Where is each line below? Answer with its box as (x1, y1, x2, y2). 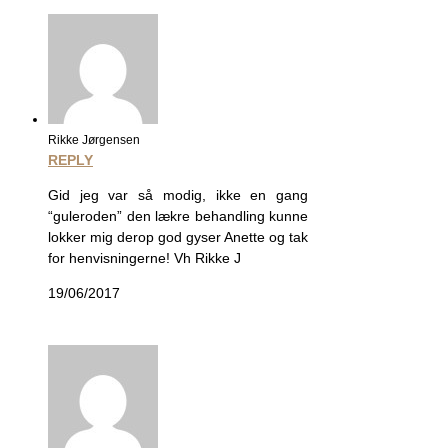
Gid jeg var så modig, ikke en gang (48, 187, 308, 204)
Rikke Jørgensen (48, 133, 140, 147)
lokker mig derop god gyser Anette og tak (48, 229, 308, 246)
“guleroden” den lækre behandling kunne (48, 208, 308, 225)
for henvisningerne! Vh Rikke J (48, 250, 241, 267)
